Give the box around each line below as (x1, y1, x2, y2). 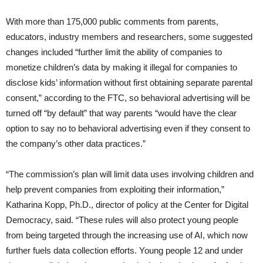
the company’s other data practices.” (6, 138, 146, 149)
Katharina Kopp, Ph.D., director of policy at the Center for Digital (6, 199, 248, 210)
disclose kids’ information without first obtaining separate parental (6, 77, 252, 87)
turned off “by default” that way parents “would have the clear (6, 107, 237, 118)
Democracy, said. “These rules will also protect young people (6, 214, 238, 225)
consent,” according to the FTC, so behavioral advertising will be (6, 92, 250, 103)
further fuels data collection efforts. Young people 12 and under (6, 245, 243, 255)
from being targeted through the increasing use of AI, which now (6, 230, 248, 240)
